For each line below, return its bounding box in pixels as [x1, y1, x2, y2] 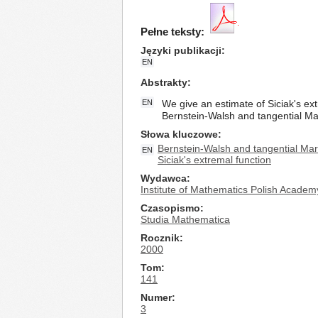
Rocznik [141, 232, 180, 243]
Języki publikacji [141, 45, 221, 56]
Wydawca [141, 172, 187, 184]
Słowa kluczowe [141, 128, 218, 140]
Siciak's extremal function [158, 154, 271, 165]
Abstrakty [141, 77, 187, 88]
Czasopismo [141, 202, 200, 214]
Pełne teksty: [141, 26, 204, 38]
